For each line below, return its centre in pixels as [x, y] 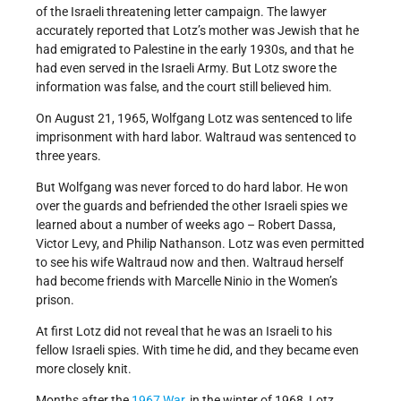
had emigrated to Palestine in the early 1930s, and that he [195, 50]
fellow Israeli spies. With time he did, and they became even [197, 350]
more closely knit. [84, 369]
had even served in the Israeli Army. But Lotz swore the [186, 68]
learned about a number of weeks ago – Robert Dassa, [186, 225]
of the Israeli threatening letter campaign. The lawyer [181, 12]
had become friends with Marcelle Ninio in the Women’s [187, 282]
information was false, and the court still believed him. [184, 87]
